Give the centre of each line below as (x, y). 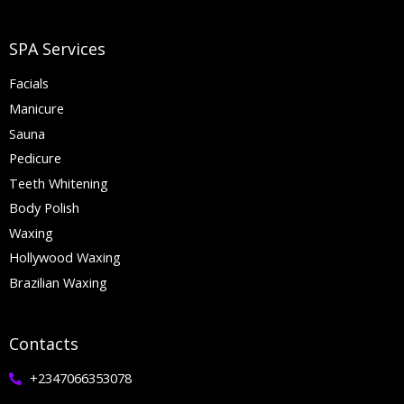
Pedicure (35, 158)
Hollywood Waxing (65, 257)
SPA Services (57, 49)
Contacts (44, 344)
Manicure (37, 108)
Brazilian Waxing (58, 282)
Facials (29, 83)
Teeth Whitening (59, 183)
